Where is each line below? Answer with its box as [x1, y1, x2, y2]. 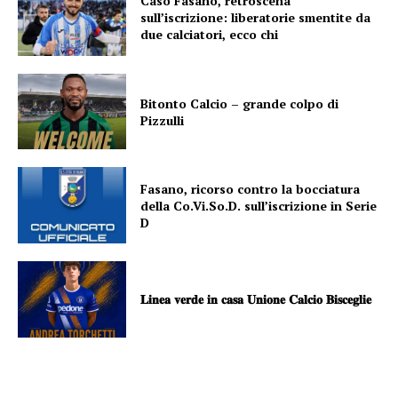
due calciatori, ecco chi [140, 26, 279, 44]
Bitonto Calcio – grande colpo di [140, 94, 339, 112]
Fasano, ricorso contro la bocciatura [140, 179, 361, 197]
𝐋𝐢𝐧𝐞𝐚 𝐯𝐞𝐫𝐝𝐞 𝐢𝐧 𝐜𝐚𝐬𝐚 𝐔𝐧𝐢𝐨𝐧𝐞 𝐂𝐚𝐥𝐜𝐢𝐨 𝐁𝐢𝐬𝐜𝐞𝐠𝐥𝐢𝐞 [140, 291, 372, 308]
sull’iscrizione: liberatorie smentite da [140, 9, 371, 27]
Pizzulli [140, 111, 185, 129]
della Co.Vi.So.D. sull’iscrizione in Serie [140, 196, 378, 214]
